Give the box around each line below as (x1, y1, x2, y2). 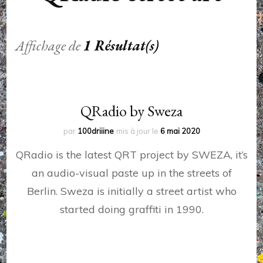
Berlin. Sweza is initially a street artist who (26, 184, 237, 198)
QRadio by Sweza (80, 101, 183, 122)
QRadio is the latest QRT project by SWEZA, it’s (15, 148, 248, 162)
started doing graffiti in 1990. (59, 203, 204, 217)
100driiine (77, 126, 114, 136)
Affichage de (15, 36, 84, 55)
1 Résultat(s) (83, 36, 159, 55)
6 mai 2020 (160, 126, 200, 136)
